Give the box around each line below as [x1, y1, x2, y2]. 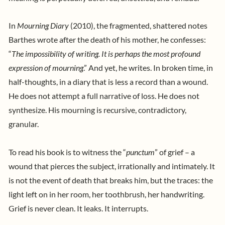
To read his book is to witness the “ [9, 147, 126, 157]
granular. [9, 120, 40, 129]
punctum [126, 147, 155, 157]
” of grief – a [155, 147, 195, 157]
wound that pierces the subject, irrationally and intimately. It [9, 161, 215, 171]
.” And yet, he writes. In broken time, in [83, 63, 213, 73]
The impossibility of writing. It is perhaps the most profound [12, 49, 200, 59]
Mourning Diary [17, 21, 70, 31]
